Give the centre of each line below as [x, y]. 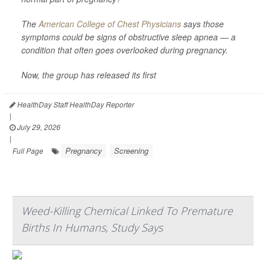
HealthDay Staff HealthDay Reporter [75, 104]
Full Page [28, 151]
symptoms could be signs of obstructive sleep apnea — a [129, 37]
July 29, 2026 [38, 127]
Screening [131, 151]
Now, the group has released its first [89, 75]
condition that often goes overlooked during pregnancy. [125, 50]
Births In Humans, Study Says [92, 227]
